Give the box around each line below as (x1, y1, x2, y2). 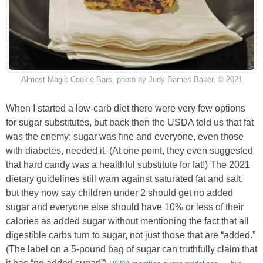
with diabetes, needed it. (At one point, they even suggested (6, 145, 253, 156)
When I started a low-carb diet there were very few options (6, 103, 245, 113)
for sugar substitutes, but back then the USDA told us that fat (6, 117, 254, 127)
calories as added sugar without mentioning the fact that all (6, 215, 249, 226)
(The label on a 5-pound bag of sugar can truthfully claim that (6, 244, 257, 254)
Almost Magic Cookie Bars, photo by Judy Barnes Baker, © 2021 (21, 75, 242, 84)
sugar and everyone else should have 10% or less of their (6, 201, 244, 212)
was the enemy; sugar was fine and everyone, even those (6, 131, 244, 141)
